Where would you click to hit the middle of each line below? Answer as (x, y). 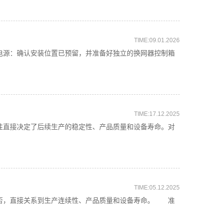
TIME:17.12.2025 (157, 114)
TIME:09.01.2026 (157, 40)
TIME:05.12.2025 (157, 188)
